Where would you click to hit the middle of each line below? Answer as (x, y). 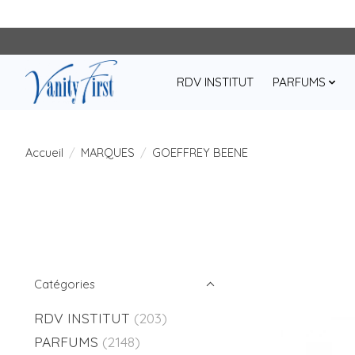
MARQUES (107, 152)
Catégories (65, 284)
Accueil (44, 152)
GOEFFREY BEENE (200, 152)
